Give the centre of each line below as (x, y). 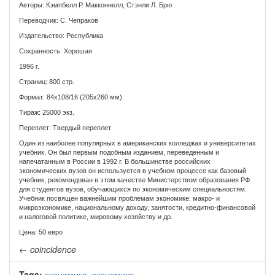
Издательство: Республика (61, 36)
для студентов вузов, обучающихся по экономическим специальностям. (133, 189)
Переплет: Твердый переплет (65, 128)
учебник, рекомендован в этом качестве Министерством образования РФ (134, 180)
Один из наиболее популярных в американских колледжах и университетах (137, 143)
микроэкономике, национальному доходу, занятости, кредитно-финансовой (137, 208)
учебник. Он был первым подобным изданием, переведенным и (119, 153)
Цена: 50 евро (41, 232)
